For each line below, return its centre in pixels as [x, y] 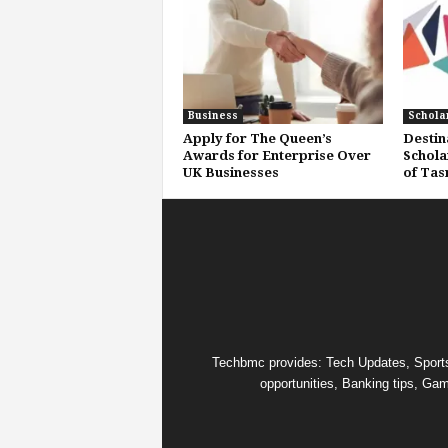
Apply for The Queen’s [257, 138]
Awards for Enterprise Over [276, 155]
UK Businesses [230, 172]
